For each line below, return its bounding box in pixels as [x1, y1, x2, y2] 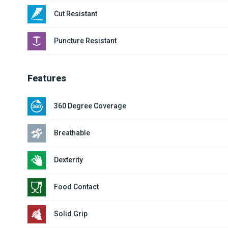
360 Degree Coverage [53, 102, 126, 110]
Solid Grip [53, 210, 88, 218]
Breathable [53, 129, 90, 137]
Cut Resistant [53, 10, 97, 18]
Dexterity [53, 156, 83, 164]
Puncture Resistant [53, 37, 117, 45]
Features [27, 72, 66, 83]
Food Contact [53, 183, 99, 191]
